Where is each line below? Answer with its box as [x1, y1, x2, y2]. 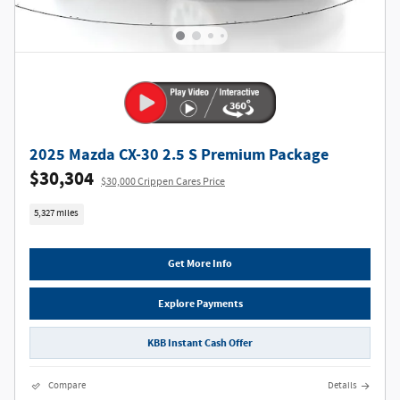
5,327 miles [34, 207, 79, 221]
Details [328, 379, 357, 393]
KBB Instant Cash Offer [147, 335, 253, 350]
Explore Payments [157, 296, 243, 311]
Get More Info [168, 256, 232, 271]
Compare [48, 379, 86, 393]
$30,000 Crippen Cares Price [101, 174, 225, 190]
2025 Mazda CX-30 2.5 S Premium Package [29, 145, 329, 166]
